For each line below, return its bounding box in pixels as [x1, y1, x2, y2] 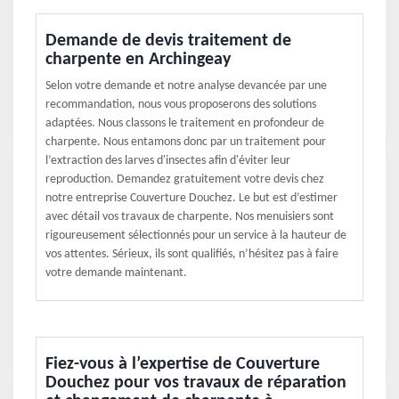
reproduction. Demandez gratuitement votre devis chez [45, 173, 324, 186]
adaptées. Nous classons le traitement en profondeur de [45, 117, 324, 130]
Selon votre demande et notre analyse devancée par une [45, 79, 327, 93]
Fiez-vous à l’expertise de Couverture [45, 355, 320, 373]
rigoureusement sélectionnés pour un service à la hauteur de [45, 229, 346, 242]
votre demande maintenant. [45, 266, 187, 280]
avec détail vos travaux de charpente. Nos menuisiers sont [45, 210, 334, 224]
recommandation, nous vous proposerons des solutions [45, 98, 316, 111]
